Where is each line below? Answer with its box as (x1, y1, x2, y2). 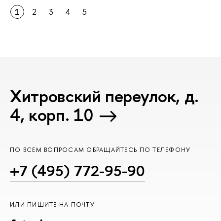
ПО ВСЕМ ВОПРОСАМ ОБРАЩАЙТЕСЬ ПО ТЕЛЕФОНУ (10, 146, 191, 154)
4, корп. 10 (10, 103, 93, 126)
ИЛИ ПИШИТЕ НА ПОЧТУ (10, 200, 95, 209)
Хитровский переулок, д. (10, 84, 199, 108)
